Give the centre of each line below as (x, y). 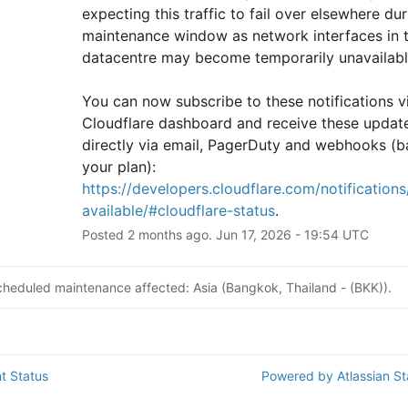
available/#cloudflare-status (178, 210)
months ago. (175, 234)
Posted (104, 234)
